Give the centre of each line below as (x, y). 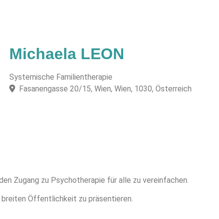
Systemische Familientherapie (61, 77)
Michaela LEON (67, 54)
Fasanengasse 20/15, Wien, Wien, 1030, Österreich (106, 89)
